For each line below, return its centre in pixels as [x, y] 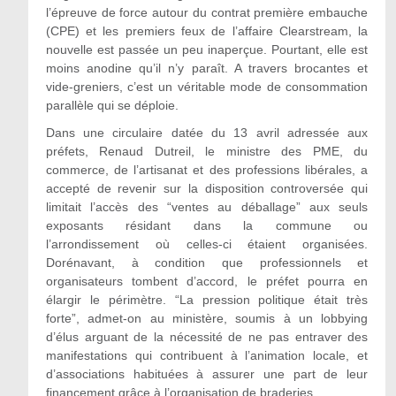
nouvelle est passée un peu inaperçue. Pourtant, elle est [207, 49]
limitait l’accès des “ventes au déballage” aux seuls [207, 207]
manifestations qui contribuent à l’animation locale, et [207, 355]
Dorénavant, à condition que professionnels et [207, 263]
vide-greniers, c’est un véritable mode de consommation [207, 87]
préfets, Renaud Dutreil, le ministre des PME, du [207, 151]
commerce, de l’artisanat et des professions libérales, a [207, 170]
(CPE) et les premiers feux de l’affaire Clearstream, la [207, 31]
